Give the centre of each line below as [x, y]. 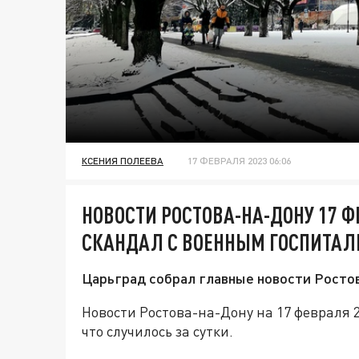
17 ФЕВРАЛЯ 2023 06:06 [239, 161]
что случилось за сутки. [157, 331]
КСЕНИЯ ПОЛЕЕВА [123, 161]
